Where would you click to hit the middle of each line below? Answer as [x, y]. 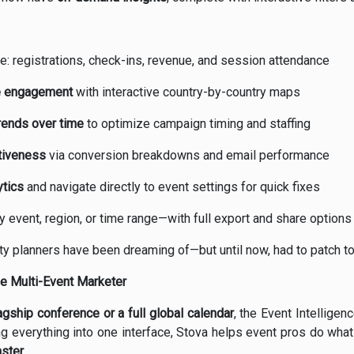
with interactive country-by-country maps [186, 92]
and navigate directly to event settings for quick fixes [172, 187]
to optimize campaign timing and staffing [197, 124]
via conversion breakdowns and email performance [188, 156]
